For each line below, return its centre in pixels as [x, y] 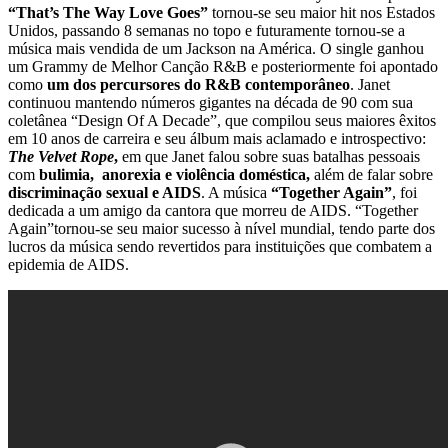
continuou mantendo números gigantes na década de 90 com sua [210, 102]
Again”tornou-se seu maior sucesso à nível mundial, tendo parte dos [221, 228]
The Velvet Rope [61, 156]
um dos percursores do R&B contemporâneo [196, 84]
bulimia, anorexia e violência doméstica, [174, 174]
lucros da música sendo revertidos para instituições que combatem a [220, 246]
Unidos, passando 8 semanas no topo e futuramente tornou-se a [206, 30]
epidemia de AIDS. [68, 264]
